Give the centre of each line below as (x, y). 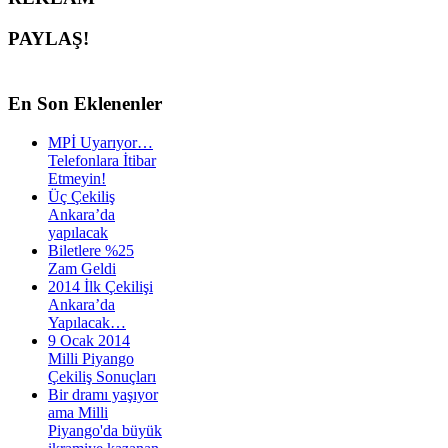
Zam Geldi (82, 269)
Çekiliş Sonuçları (102, 377)
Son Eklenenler (97, 104)
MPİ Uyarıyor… (100, 143)
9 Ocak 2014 (89, 341)
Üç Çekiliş (81, 197)
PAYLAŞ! (48, 38)
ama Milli (78, 413)
